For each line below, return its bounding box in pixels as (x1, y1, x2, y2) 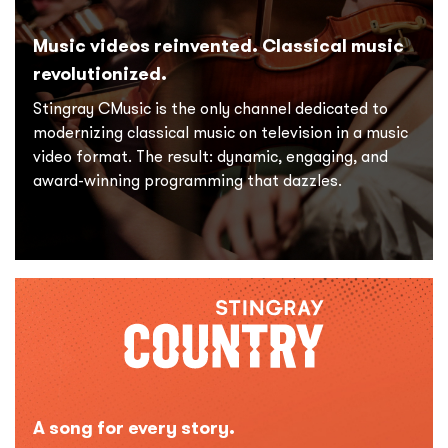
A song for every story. (33, 415, 235, 439)
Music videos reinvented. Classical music (33, 34, 404, 58)
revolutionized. (33, 62, 167, 86)
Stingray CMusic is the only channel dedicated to (33, 98, 388, 119)
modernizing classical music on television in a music (33, 122, 408, 143)
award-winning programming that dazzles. (33, 170, 342, 191)
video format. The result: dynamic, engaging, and (33, 146, 388, 167)
